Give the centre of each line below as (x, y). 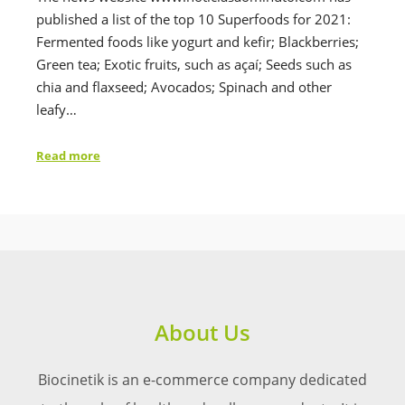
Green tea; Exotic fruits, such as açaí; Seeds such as (194, 64)
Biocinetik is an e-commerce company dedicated (202, 380)
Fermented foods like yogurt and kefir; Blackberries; (198, 41)
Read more (68, 156)
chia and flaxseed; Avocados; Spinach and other (184, 86)
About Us (202, 333)
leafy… (57, 109)
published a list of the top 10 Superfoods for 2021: (193, 19)
